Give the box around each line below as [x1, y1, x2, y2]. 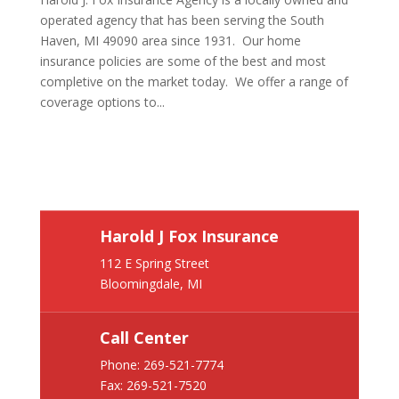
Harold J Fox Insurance [99, 225, 279, 248]
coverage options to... [39, 94, 165, 110]
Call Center [99, 327, 189, 349]
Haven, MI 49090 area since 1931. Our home [39, 32, 301, 49]
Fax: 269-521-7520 [99, 377, 207, 395]
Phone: [99, 356, 143, 374]
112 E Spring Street [99, 255, 209, 273]
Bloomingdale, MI [99, 275, 202, 293]
